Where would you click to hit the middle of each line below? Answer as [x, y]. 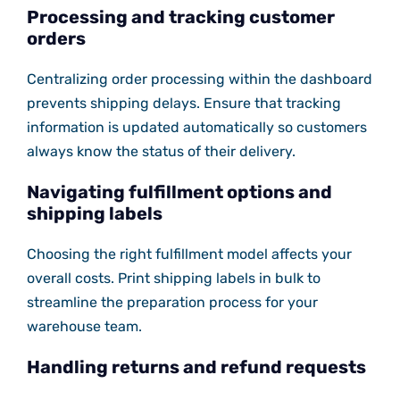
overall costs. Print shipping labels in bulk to [173, 279]
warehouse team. [84, 327]
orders [56, 39]
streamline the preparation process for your [172, 303]
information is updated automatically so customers [196, 128]
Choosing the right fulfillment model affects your [189, 254]
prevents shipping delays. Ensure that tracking [183, 104]
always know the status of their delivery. [161, 152]
